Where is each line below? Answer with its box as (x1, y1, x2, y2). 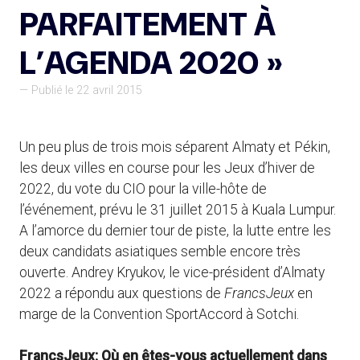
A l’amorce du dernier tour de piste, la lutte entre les (19, 222, 331, 239)
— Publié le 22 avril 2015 (19, 84, 142, 98)
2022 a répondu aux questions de (19, 284, 224, 301)
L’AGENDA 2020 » (19, 42, 283, 84)
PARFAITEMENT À (19, 3, 276, 46)
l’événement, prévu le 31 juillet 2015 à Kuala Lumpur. (19, 201, 336, 218)
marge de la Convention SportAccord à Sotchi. (19, 305, 299, 322)
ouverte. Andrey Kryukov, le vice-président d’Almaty (19, 264, 325, 280)
